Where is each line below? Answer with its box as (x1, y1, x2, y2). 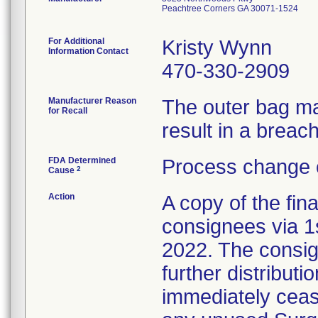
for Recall (48, 106, 87, 116)
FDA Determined (48, 155, 116, 165)
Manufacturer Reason (48, 96, 136, 106)
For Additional (48, 36, 104, 46)
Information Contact (48, 46, 128, 56)
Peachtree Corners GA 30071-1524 (162, 4, 298, 13)
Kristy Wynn (162, 36, 272, 59)
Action (48, 192, 75, 202)
